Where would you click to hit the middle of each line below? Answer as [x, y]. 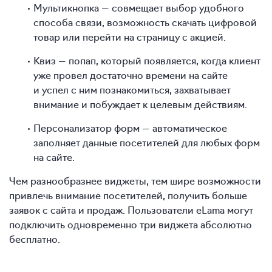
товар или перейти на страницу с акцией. [130, 37]
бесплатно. [35, 239]
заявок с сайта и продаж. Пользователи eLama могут [131, 210]
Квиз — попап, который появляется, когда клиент [147, 60]
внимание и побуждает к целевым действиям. [140, 104]
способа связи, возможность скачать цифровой [145, 22]
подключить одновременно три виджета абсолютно [131, 224]
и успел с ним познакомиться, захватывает [132, 90]
